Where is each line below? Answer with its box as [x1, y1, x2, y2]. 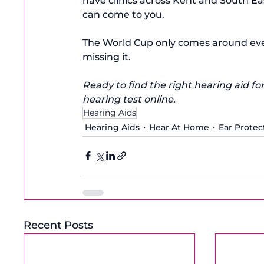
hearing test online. [82, 93, 176, 105]
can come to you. [82, 8, 164, 20]
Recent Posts [24, 218, 93, 232]
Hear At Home [149, 121, 209, 133]
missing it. [82, 51, 131, 62]
